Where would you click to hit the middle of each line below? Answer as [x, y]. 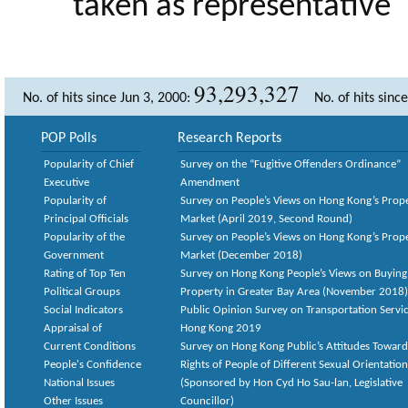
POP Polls [69, 138]
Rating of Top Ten [85, 274]
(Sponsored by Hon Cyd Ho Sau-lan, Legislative [291, 383]
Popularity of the [84, 237]
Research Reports [229, 138]
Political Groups [82, 292]
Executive [66, 183]
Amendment [210, 183]
